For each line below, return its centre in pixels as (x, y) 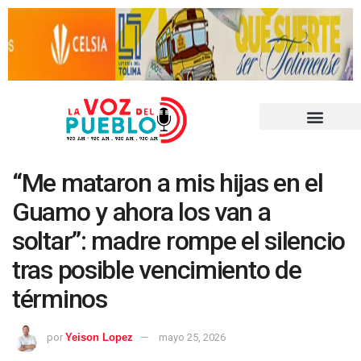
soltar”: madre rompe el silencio (179, 241)
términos (60, 299)
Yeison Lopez (99, 337)
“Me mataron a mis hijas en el (168, 183)
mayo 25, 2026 (192, 337)
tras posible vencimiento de (157, 270)
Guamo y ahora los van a (141, 212)
